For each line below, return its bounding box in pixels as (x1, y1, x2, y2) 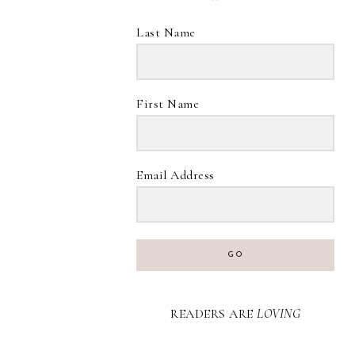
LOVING (257, 305, 300, 322)
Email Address (136, 166, 215, 183)
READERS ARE (170, 305, 257, 322)
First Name (136, 95, 199, 112)
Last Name (136, 25, 196, 40)
